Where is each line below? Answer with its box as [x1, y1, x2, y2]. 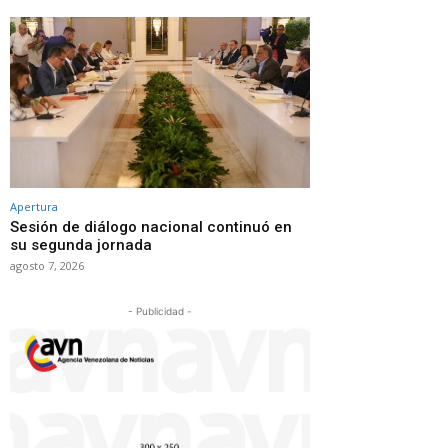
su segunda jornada [10, 235, 152, 254]
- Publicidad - [128, 304, 192, 317]
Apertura [10, 198, 58, 214]
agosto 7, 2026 [10, 257, 84, 273]
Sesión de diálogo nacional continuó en [10, 217, 292, 236]
